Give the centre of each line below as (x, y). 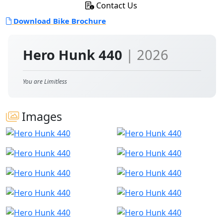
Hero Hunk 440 (74, 55)
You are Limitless (45, 82)
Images (40, 116)
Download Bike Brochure (59, 21)
